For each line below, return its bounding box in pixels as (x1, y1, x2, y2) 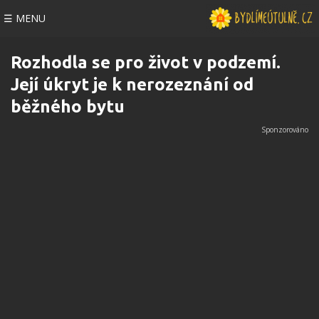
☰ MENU (4, 11, 46, 25)
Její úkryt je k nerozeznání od (11, 75, 253, 94)
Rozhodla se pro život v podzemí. (11, 53, 281, 72)
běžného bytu (11, 97, 125, 116)
